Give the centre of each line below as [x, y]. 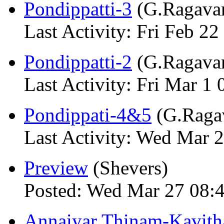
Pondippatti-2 [78, 62]
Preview [56, 168]
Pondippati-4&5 [88, 115]
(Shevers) [128, 168]
